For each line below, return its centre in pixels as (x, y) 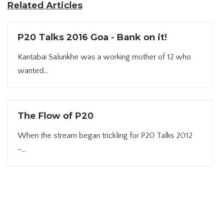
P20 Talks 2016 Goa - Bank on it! (92, 37)
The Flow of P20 (56, 116)
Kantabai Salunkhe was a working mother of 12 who (104, 57)
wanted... (33, 71)
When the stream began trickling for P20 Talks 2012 (105, 136)
